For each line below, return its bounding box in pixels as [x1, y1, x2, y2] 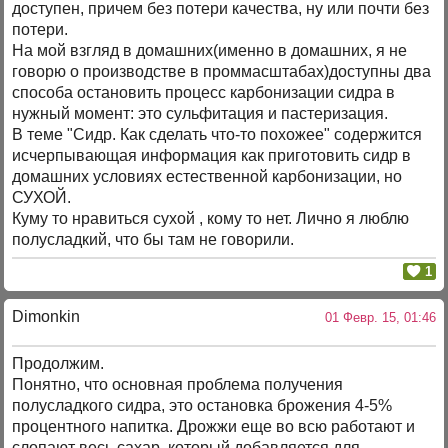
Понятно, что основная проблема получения [12, 376, 344, 394]
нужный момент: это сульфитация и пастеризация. [12, 105, 389, 123]
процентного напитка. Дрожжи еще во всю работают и [12, 418, 416, 436]
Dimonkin [12, 307, 81, 325]
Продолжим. [12, 355, 105, 373]
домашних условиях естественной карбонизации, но [12, 168, 403, 186]
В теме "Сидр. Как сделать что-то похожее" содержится [12, 126, 423, 144]
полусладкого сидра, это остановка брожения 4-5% [12, 397, 393, 415]
